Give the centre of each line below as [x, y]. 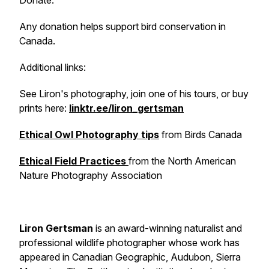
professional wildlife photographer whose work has [129, 243]
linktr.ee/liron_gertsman [126, 108]
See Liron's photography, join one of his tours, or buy [134, 94]
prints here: [44, 108]
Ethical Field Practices [74, 161]
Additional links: [53, 67]
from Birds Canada [201, 134]
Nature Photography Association [92, 175]
